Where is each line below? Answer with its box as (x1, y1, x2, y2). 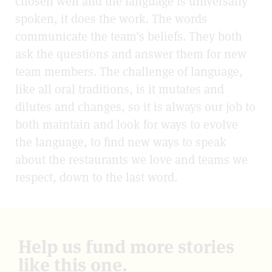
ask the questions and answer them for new (15, 46, 246, 62)
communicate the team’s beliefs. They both (15, 28, 242, 44)
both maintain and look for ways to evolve (15, 116, 238, 132)
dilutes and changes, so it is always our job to (15, 98, 256, 115)
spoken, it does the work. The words (15, 10, 207, 27)
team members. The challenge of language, (15, 63, 243, 80)
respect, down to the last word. (15, 169, 177, 185)
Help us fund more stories (18, 234, 234, 259)
